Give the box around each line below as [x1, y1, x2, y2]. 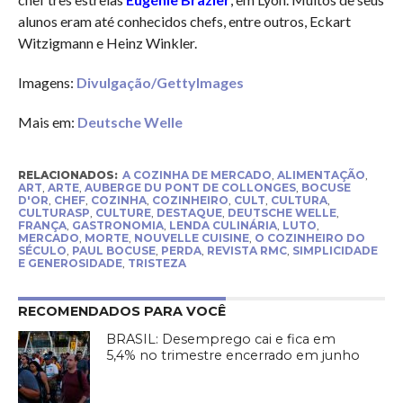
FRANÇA [17, 218, 67, 232]
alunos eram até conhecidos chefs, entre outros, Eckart [17, 12, 351, 30]
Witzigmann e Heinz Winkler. [17, 33, 197, 51]
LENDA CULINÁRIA [168, 218, 277, 232]
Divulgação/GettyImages [76, 73, 244, 91]
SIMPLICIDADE [291, 243, 378, 257]
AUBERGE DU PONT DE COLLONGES [84, 180, 296, 194]
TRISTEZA [127, 255, 186, 270]
